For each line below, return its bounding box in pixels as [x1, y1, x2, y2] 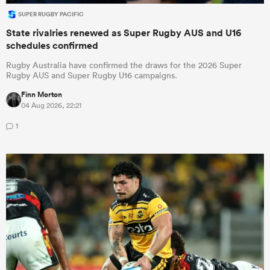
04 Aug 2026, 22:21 [21, 100, 81, 110]
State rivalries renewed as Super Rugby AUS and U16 [6, 27, 241, 39]
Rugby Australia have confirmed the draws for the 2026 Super [6, 60, 242, 71]
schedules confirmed [6, 39, 98, 52]
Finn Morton [21, 89, 62, 100]
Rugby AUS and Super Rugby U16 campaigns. [6, 70, 177, 81]
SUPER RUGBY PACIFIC [18, 10, 84, 19]
